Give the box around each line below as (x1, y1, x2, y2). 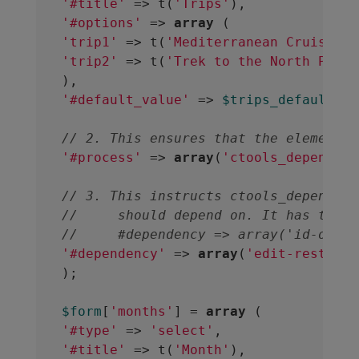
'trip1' (61, 34, 118, 50)
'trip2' (61, 54, 118, 69)
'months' (109, 304, 174, 319)
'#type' (61, 323, 118, 338)
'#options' (61, 15, 142, 30)
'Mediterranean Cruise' (165, 34, 342, 50)
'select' (149, 323, 214, 338)
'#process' (61, 150, 142, 165)
